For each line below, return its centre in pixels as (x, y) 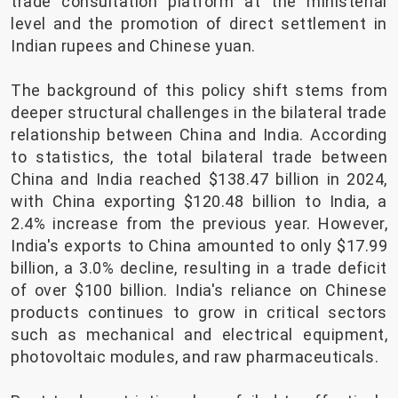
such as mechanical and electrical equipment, (199, 335)
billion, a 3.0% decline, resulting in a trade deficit (199, 268)
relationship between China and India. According (199, 135)
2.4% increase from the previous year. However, (199, 224)
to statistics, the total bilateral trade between (199, 157)
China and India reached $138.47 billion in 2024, (199, 179)
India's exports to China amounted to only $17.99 (199, 246)
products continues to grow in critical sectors (199, 313)
